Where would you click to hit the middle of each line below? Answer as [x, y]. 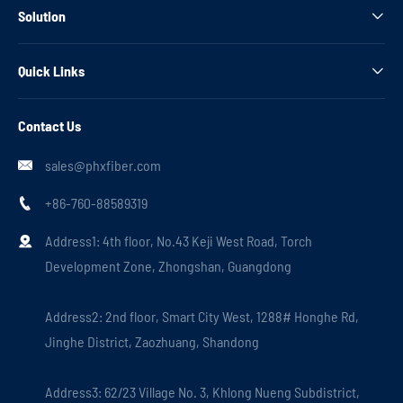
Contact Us [49, 125]
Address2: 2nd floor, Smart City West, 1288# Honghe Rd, [202, 316]
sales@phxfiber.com [103, 165]
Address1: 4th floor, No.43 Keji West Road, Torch [179, 240]
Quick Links [51, 70]
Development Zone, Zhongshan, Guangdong [168, 265]
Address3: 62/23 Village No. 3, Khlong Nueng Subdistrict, [202, 391]
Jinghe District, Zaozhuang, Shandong [152, 341]
